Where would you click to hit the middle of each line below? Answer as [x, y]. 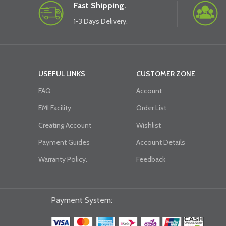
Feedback [151, 159]
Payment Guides [64, 142]
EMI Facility [55, 108]
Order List [151, 108]
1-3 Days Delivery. [101, 21]
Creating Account [65, 125]
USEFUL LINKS [62, 74]
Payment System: [82, 200]
